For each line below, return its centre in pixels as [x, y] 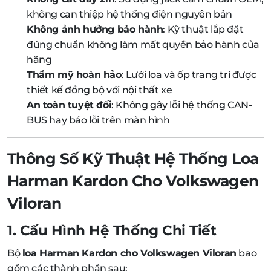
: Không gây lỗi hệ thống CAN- [182, 105]
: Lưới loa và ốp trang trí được [189, 74]
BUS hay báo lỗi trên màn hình [98, 120]
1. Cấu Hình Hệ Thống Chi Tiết [112, 230]
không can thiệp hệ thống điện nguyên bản [130, 14]
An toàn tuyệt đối [69, 105]
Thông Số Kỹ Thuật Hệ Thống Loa [133, 158]
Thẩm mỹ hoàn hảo [74, 74]
